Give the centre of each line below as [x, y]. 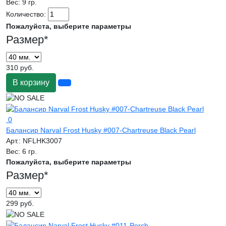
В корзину [31, 83]
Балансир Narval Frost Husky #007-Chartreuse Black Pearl [101, 130]
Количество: [27, 14]
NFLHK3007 [42, 140]
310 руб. [20, 68]
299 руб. [20, 203]
